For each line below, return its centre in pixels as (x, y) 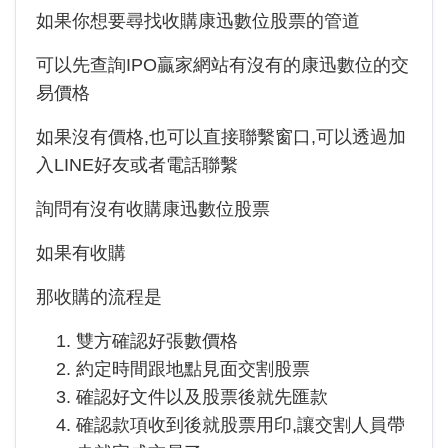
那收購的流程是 (99, 297)
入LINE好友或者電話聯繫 (137, 165)
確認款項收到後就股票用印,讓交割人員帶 (240, 425)
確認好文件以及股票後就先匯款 (202, 397)
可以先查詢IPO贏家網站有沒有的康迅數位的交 (222, 65)
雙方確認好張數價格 (157, 341)
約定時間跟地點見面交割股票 (193, 369)
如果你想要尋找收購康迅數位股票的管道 (198, 21)
